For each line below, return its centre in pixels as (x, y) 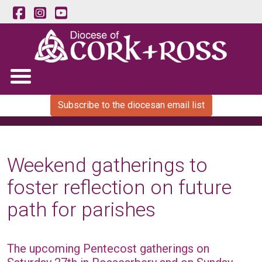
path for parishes (81, 209)
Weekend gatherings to (107, 165)
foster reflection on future (119, 187)
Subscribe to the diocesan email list (131, 105)
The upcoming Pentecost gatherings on (108, 249)
